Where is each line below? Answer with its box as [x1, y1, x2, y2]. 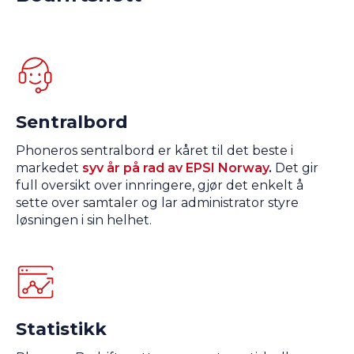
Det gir [272, 160, 318, 176]
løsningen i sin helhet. [16, 213, 152, 228]
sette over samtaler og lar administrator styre [16, 195, 299, 211]
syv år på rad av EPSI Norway [82, 160, 269, 176]
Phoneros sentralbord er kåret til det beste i [16, 143, 293, 159]
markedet [16, 160, 79, 176]
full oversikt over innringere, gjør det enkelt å [16, 178, 303, 194]
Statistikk [16, 318, 107, 341]
